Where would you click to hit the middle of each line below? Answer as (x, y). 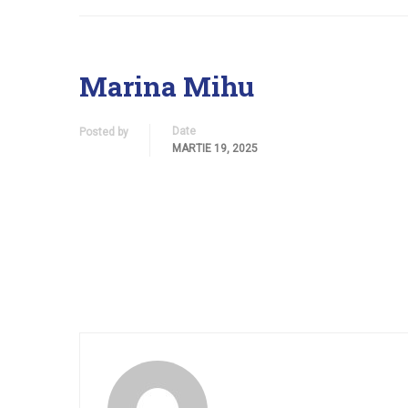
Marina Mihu (167, 86)
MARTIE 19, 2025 (215, 148)
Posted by (104, 132)
